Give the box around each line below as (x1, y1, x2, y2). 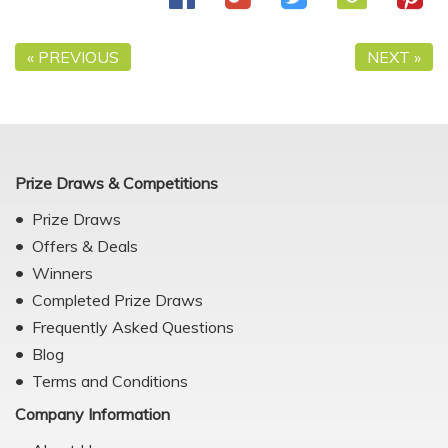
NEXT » (367, 47, 421, 67)
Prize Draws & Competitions (15, 173, 218, 193)
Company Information (15, 404, 170, 424)
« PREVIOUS (27, 47, 119, 67)
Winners (32, 263, 93, 283)
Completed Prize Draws (32, 290, 203, 310)
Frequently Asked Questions (32, 317, 234, 337)
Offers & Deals (32, 236, 138, 256)
